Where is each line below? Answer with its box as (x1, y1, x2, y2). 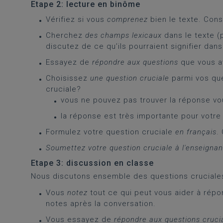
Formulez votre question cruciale (46, 127, 175, 136)
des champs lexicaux (85, 31, 162, 40)
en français (175, 127, 217, 136)
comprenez (107, 15, 148, 24)
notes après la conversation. (46, 199, 156, 208)
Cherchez (46, 31, 85, 40)
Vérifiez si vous (46, 15, 107, 24)
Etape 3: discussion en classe (31, 158, 154, 168)
